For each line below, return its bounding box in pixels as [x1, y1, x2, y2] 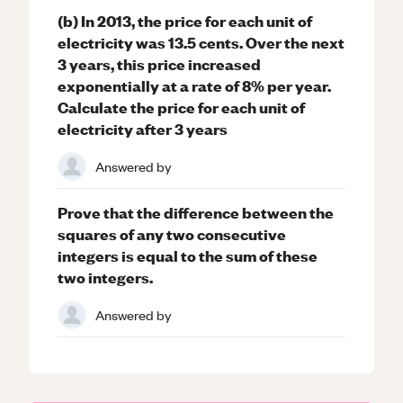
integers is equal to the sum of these [58, 245, 318, 265]
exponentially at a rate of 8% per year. [58, 75, 331, 95]
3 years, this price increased [58, 53, 261, 74]
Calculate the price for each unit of [58, 96, 305, 117]
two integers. [58, 266, 153, 287]
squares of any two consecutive [58, 223, 286, 244]
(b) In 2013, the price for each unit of [58, 10, 312, 31]
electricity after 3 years [58, 118, 228, 139]
